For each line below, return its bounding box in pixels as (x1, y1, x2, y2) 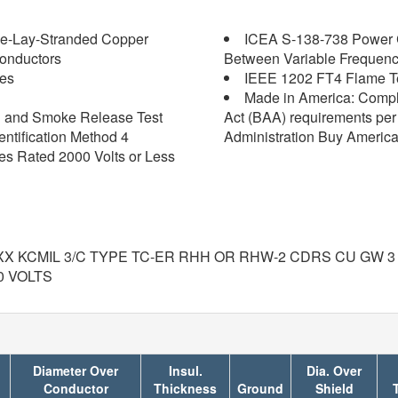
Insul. (168, 362, 203, 379)
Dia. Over (306, 362, 362, 379)
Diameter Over (33, 362, 118, 379)
